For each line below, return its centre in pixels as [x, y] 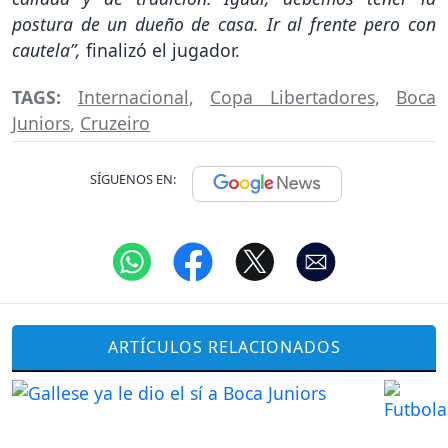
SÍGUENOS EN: [133, 178]
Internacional [133, 96]
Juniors [41, 122]
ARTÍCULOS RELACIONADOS [224, 347]
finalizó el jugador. [160, 50]
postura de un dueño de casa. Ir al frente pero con [224, 24]
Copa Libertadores [292, 96]
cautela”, [46, 50]
